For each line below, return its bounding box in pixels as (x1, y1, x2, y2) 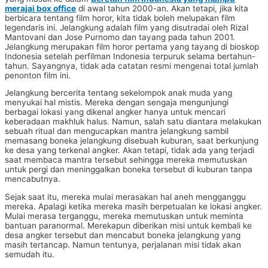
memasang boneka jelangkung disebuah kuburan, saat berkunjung (5, 136, 258, 146)
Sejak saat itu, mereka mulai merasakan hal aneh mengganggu (5, 192, 246, 202)
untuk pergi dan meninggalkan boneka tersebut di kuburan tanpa (5, 165, 252, 175)
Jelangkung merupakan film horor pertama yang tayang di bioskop (5, 41, 259, 51)
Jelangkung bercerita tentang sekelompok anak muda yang (5, 88, 232, 98)
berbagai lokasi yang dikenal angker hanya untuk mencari (5, 107, 226, 117)
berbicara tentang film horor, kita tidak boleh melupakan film (5, 13, 235, 23)
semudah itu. (5, 249, 54, 260)
